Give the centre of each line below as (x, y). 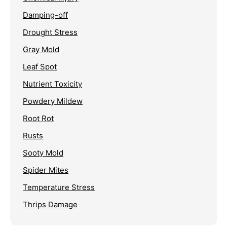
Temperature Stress (59, 187)
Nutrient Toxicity (52, 84)
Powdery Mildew (53, 101)
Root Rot (38, 119)
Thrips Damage (50, 205)
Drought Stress (50, 32)
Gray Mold (41, 50)
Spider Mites (46, 170)
